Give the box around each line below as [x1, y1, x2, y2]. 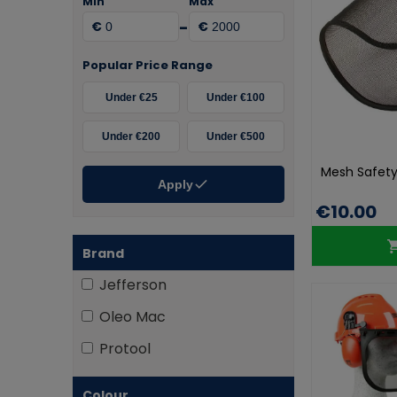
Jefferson [99, 275, 167, 295]
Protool [99, 339, 151, 359]
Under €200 [102, 130, 160, 143]
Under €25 [105, 91, 158, 104]
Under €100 [206, 91, 265, 104]
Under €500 [206, 130, 265, 143]
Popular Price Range [82, 57, 213, 74]
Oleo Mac [99, 307, 166, 327]
